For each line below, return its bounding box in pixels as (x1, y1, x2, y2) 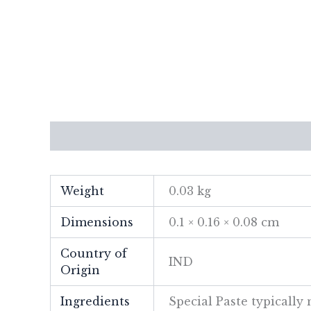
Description (50, 129, 121, 144)
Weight (60, 184, 105, 199)
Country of (60, 246, 128, 261)
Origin (60, 263, 101, 278)
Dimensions (60, 215, 134, 230)
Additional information (136, 129, 278, 144)
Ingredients (60, 294, 131, 309)
